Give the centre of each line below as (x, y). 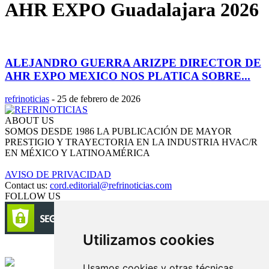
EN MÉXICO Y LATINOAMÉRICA (77, 153)
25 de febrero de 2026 (99, 99)
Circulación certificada (51, 252)
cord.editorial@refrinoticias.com (111, 186)
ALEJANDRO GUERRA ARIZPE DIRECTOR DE (133, 62)
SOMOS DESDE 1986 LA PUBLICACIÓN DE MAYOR (118, 131)
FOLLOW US (33, 196)
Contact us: (27, 186)
